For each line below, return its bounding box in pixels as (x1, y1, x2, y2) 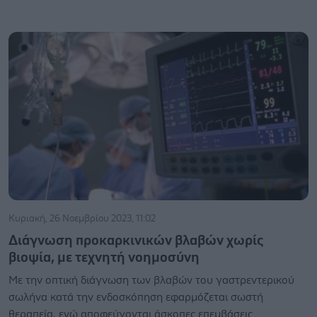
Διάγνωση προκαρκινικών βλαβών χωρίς (8, 234, 263, 248)
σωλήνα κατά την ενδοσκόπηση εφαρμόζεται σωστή (8, 292, 263, 303)
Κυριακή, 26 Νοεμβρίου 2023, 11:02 (8, 214, 156, 224)
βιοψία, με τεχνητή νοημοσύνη (8, 250, 200, 265)
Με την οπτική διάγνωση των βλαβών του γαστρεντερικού (8, 275, 294, 286)
